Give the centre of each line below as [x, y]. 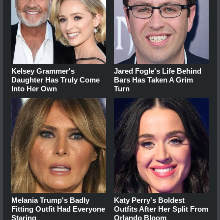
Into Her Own [34, 89]
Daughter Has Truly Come [55, 80]
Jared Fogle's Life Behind [158, 71]
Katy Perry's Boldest [150, 200]
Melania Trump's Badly [50, 200]
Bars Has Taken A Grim [154, 80]
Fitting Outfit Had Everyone [58, 209]
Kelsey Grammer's [43, 71]
